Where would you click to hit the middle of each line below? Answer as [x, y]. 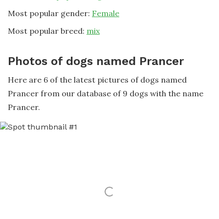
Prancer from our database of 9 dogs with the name [106, 93]
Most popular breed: [47, 31]
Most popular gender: [49, 13]
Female [106, 13]
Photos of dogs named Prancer [96, 61]
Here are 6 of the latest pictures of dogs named [97, 80]
